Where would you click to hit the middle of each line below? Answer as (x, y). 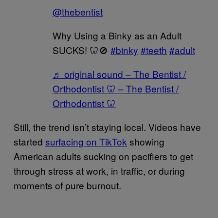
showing (146, 141)
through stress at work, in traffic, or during (99, 170)
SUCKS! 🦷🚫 (82, 50)
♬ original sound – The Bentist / (119, 73)
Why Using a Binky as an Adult (117, 35)
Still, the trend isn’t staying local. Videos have (107, 127)
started (29, 141)
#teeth (154, 50)
